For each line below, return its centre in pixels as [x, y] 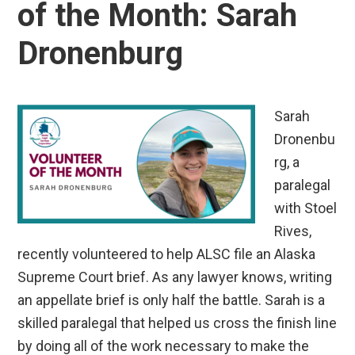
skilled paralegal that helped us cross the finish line [177, 323]
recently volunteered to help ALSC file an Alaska [167, 254]
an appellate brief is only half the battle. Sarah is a [172, 300]
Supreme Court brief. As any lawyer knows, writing [175, 277]
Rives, [293, 231]
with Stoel [306, 208]
